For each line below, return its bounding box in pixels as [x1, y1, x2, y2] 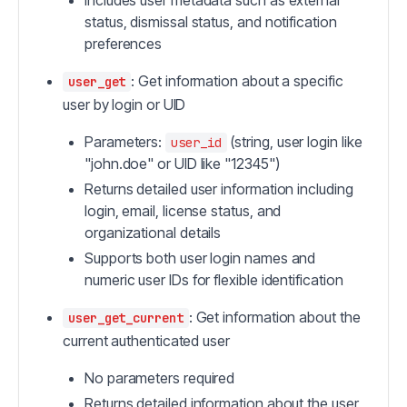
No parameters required [84, 369, 235, 388]
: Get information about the [188, 308, 361, 327]
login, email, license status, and [84, 202, 282, 221]
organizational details [84, 223, 222, 243]
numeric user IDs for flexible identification [84, 271, 343, 290]
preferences [84, 35, 163, 54]
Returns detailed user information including [84, 180, 353, 199]
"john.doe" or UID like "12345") [84, 154, 280, 174]
